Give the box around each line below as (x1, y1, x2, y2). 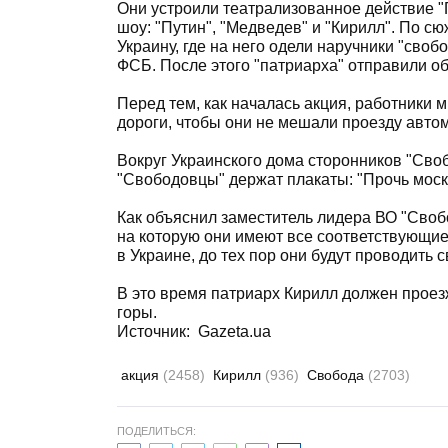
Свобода (307, 367, 368, 383)
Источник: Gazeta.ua (117, 323, 271, 340)
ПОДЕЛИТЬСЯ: (117, 425, 196, 437)
